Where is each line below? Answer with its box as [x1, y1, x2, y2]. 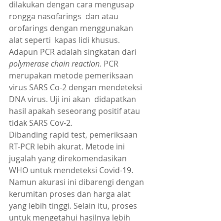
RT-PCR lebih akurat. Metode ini [9, 141, 127, 152]
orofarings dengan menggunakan [9, 23, 135, 34]
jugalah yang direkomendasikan [9, 153, 129, 164]
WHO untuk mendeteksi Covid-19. [9, 165, 135, 176]
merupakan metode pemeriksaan [9, 70, 135, 81]
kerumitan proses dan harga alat [9, 188, 133, 200]
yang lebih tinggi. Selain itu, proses [9, 200, 139, 212]
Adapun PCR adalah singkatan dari [9, 46, 139, 58]
